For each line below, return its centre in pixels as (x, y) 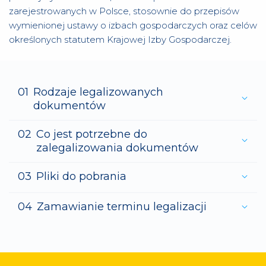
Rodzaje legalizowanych (98, 92)
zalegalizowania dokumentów (117, 148)
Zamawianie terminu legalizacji (122, 207)
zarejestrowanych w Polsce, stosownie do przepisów (124, 11)
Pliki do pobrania (81, 176)
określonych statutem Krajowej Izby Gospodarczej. (120, 39)
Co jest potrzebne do (92, 134)
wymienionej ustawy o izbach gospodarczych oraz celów (133, 25)
